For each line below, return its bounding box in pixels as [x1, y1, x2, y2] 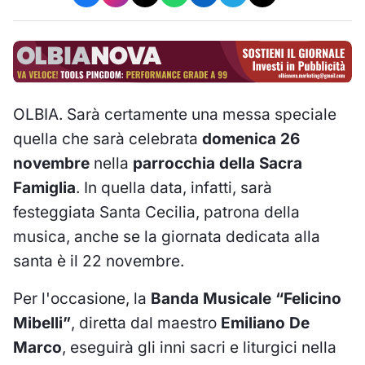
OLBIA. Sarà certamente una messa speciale [13, 104, 336, 124]
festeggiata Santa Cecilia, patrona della [13, 202, 300, 222]
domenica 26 [198, 129, 300, 148]
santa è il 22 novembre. [13, 251, 184, 270]
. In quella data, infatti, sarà [76, 178, 272, 197]
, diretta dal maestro [71, 313, 221, 332]
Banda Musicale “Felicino [151, 288, 341, 308]
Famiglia [13, 178, 76, 197]
